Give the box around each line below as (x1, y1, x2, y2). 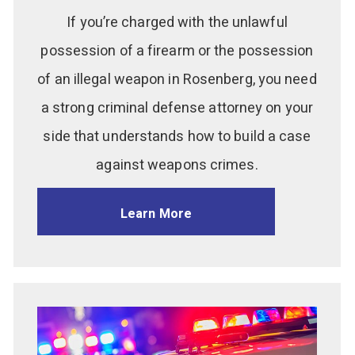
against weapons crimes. (96, 155, 258, 177)
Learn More (120, 204, 192, 224)
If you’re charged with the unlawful (67, 12, 288, 34)
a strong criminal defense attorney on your (40, 97, 314, 120)
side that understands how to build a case (43, 126, 311, 148)
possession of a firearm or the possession (40, 40, 314, 63)
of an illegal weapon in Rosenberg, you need (37, 69, 317, 91)
